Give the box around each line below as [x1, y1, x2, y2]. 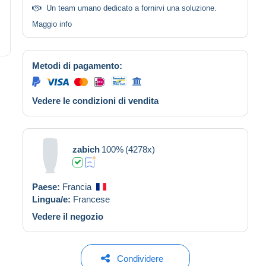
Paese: [32, 181, 62, 192]
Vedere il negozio [32, 211, 103, 221]
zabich [72, 144, 100, 154]
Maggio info [32, 19, 72, 28]
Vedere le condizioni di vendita [32, 95, 159, 106]
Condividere [116, 253, 163, 264]
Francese [73, 194, 110, 204]
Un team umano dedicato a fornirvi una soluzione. [46, 3, 217, 12]
